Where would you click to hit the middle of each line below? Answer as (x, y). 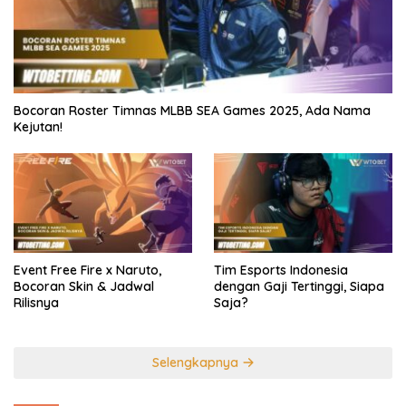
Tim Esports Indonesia (281, 271)
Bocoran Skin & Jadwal (84, 287)
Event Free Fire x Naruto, (87, 271)
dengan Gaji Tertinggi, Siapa (299, 287)
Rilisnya (36, 303)
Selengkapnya (197, 363)
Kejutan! (38, 127)
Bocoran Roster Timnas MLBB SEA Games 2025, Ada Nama (192, 111)
